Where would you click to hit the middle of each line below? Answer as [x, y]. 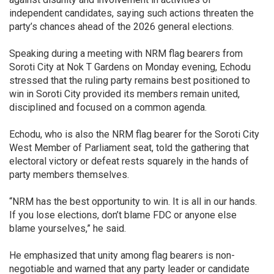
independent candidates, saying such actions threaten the [131, 13]
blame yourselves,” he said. [68, 229]
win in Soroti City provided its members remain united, [124, 94]
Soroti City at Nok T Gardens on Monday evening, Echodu [130, 67]
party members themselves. [69, 175]
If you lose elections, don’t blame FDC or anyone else [123, 215]
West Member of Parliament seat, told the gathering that [129, 148]
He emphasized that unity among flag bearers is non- [122, 256]
